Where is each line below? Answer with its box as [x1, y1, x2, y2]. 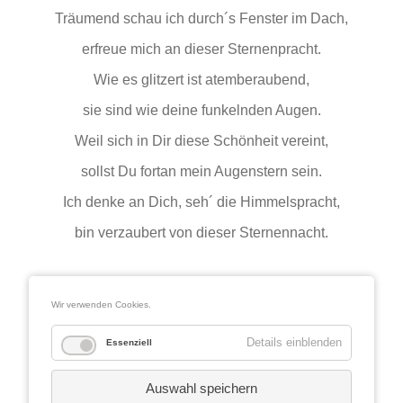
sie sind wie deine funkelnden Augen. [82, 102, 321, 118]
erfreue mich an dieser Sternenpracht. [82, 40, 321, 57]
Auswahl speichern [146, 380, 257, 396]
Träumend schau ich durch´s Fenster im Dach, [55, 10, 348, 26]
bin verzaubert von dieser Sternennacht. [75, 224, 328, 240]
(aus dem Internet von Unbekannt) [94, 285, 309, 301]
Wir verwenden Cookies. [51, 299, 151, 309]
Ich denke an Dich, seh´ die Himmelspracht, [63, 193, 340, 210]
